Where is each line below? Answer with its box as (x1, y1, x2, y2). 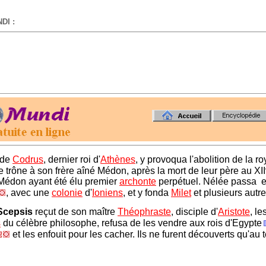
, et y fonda (123, 188, 171, 198)
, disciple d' (171, 207, 218, 217)
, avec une (6, 188, 52, 198)
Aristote (218, 207, 250, 217)
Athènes (100, 154, 135, 164)
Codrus (12, 154, 43, 164)
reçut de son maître (33, 207, 118, 217)
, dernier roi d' (43, 154, 100, 164)
